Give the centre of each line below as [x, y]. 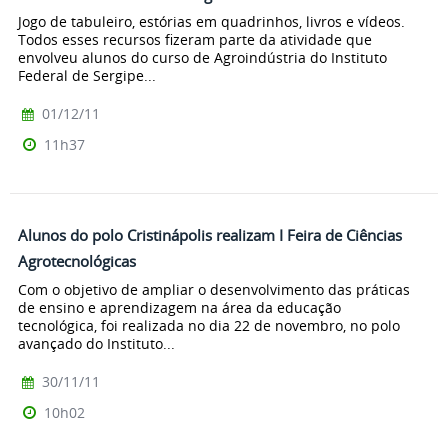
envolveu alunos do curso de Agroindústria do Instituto [202, 58]
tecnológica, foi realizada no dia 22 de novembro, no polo [209, 326]
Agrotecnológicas [77, 261]
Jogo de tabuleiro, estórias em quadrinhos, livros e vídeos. [211, 22]
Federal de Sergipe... [87, 76]
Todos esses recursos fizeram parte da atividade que [195, 40]
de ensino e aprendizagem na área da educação [179, 308]
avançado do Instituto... [96, 344]
